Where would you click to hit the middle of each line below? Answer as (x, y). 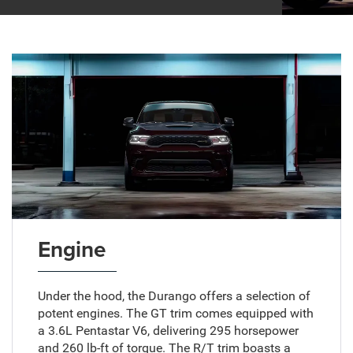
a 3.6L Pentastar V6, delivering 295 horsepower (168, 330)
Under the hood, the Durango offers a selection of (174, 295)
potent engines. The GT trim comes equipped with (175, 313)
